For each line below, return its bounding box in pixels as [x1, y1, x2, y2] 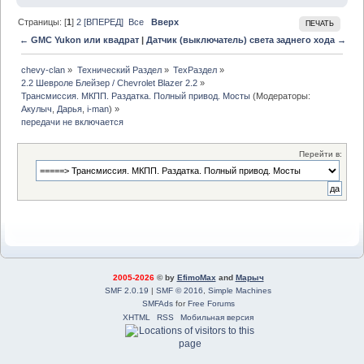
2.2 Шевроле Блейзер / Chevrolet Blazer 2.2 [21, 78, 198, 89]
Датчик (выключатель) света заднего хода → [145, 34, 346, 45]
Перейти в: [299, 149, 342, 159]
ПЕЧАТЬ [305, 19, 334, 28]
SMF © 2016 [156, 286, 203, 296]
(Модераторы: [250, 91, 311, 102]
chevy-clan [21, 65, 66, 76]
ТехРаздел [172, 65, 217, 76]
